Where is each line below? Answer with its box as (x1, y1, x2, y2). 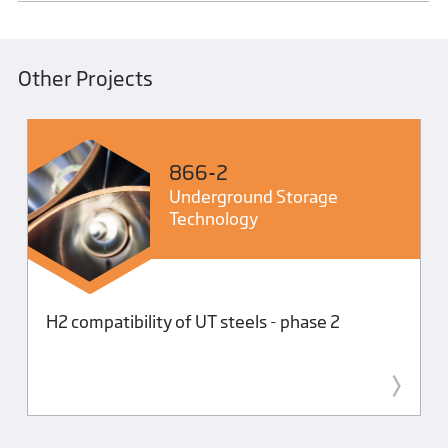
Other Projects (18, 66, 153, 92)
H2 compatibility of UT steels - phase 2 (45, 311, 340, 333)
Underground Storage (168, 185, 338, 207)
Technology (168, 207, 258, 229)
